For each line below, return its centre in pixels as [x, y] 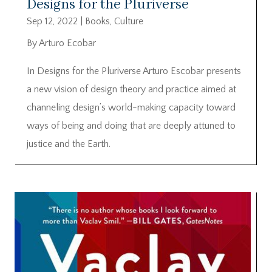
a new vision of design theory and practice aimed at [131, 89]
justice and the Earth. [69, 144]
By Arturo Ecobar [61, 43]
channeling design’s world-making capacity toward [131, 107]
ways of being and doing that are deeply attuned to [131, 125]
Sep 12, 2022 [52, 21]
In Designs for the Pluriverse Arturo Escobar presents [134, 71]
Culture [129, 21]
